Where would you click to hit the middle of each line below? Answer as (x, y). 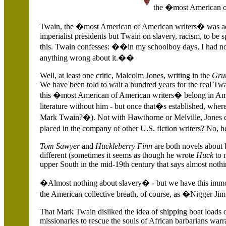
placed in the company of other (90, 128)
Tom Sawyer (60, 146)
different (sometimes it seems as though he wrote (118, 155)
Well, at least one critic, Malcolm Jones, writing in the (126, 75)
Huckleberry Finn (124, 146)
